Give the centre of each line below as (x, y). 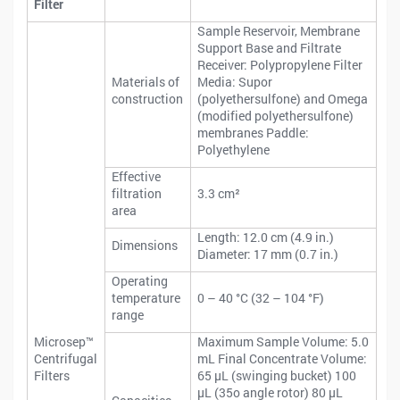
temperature (146, 298)
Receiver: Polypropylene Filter (280, 65)
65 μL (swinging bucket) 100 (277, 375)
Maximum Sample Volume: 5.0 (283, 342)
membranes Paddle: (254, 133)
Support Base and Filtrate (270, 48)
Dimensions (145, 245)
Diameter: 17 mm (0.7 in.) (268, 254)
